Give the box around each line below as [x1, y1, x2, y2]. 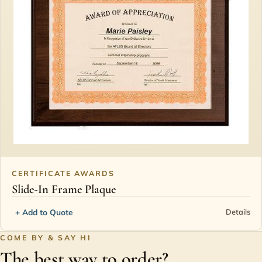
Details [225, 207, 250, 217]
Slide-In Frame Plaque [12, 181, 116, 196]
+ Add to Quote [15, 206, 73, 217]
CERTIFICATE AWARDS [12, 168, 115, 178]
